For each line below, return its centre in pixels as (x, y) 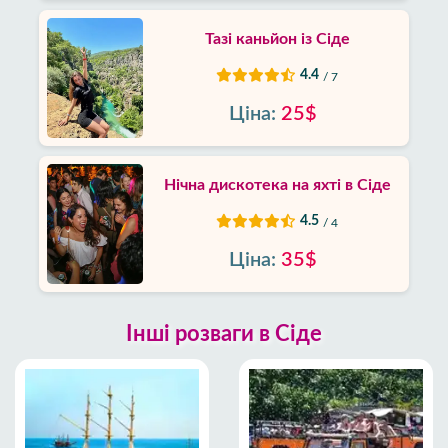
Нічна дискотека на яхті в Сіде (277, 185)
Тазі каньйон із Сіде (277, 39)
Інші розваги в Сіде (224, 334)
